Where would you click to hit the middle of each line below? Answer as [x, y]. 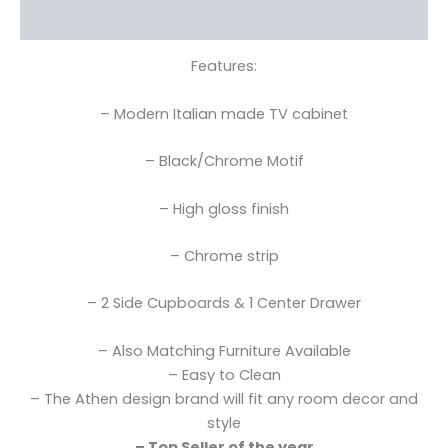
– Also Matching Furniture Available [224, 350]
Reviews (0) [66, 20]
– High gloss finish [224, 208]
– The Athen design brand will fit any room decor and [224, 398]
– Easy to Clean [224, 374]
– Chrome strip [224, 255]
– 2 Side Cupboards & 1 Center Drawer [224, 303]
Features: [224, 66]
